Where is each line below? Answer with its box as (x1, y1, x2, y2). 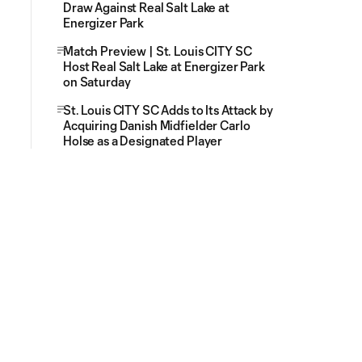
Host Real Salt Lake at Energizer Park (63, 59, 265, 74)
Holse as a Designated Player (63, 133, 223, 148)
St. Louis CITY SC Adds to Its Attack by (63, 103, 273, 117)
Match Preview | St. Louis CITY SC (63, 44, 252, 58)
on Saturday (63, 74, 131, 89)
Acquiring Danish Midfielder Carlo (63, 118, 250, 133)
